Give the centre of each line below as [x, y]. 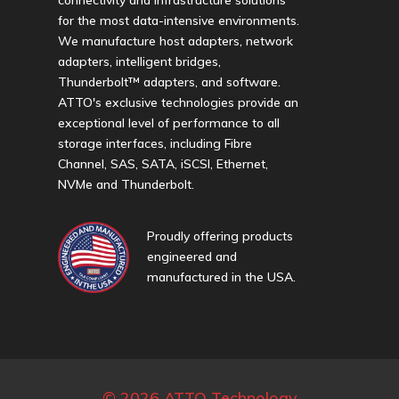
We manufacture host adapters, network [175, 41]
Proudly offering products [220, 236]
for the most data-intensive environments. [179, 20]
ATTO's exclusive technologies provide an [178, 102]
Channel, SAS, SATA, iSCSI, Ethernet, [163, 163]
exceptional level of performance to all [169, 122]
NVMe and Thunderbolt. [126, 184]
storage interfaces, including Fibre [155, 143]
